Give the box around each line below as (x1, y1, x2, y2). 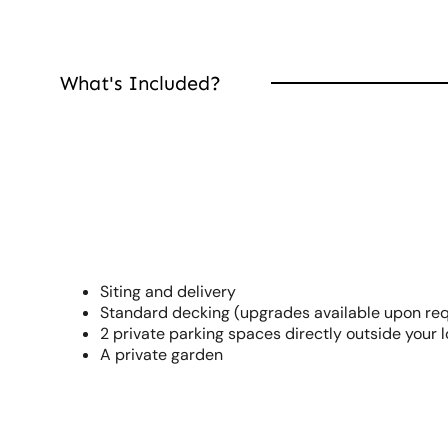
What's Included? (60, 71, 221, 96)
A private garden (100, 344, 223, 366)
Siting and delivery (100, 281, 236, 303)
